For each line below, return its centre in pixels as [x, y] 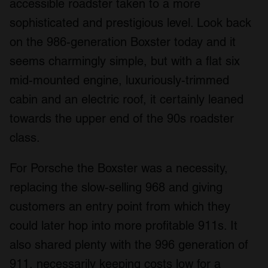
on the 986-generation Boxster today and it [123, 42]
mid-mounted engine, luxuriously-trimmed [119, 80]
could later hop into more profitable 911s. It [124, 226]
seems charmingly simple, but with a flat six [125, 61]
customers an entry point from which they [120, 207]
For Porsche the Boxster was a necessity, [119, 168]
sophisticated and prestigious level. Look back [130, 23]
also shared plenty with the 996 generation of [129, 245]
